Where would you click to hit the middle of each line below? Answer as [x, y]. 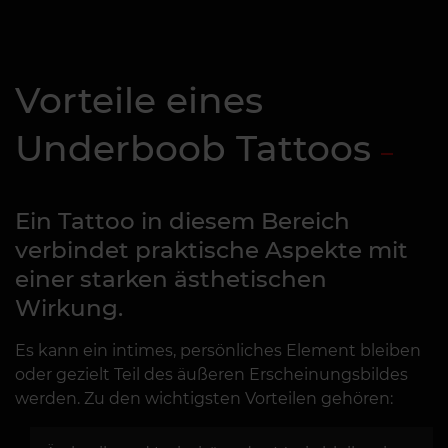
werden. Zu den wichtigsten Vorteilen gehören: [204, 398]
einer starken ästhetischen [171, 278]
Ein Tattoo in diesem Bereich [182, 220]
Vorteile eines [139, 99]
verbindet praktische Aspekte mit [211, 249]
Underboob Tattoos [193, 147]
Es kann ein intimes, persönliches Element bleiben [218, 350]
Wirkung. [69, 307]
